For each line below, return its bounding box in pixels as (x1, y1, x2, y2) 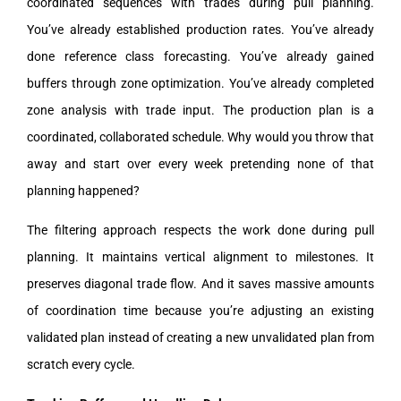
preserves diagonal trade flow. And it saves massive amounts (27, 276, 374, 291)
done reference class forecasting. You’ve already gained (27, 48, 374, 64)
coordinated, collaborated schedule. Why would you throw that (27, 129, 374, 144)
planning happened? (27, 183, 140, 198)
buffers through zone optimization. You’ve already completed (27, 75, 374, 90)
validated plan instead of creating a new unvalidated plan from (27, 329, 374, 345)
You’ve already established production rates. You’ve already (27, 21, 374, 37)
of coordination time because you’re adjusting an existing (27, 303, 374, 318)
